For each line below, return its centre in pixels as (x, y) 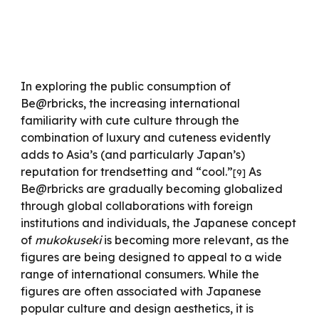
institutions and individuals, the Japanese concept (159, 223)
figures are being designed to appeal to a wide (152, 257)
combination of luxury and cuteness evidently (146, 137)
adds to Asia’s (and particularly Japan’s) (133, 155)
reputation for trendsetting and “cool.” (127, 172)
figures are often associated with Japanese (141, 291)
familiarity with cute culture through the (130, 120)
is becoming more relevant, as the (195, 240)
